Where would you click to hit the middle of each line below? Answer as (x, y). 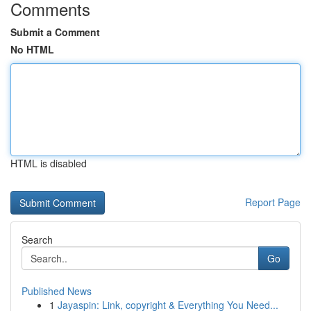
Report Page (273, 202)
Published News (57, 291)
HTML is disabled (49, 163)
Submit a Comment (55, 32)
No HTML (32, 49)
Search (37, 239)
